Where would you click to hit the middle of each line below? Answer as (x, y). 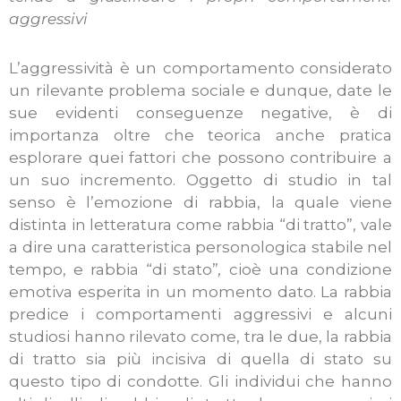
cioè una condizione (311, 270)
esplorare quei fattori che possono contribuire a (200, 158)
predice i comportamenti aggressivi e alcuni (200, 315)
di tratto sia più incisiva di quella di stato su (200, 359)
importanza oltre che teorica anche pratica (200, 136)
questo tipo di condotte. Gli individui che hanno (200, 382)
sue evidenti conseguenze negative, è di (200, 113)
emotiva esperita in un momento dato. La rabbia (200, 292)
